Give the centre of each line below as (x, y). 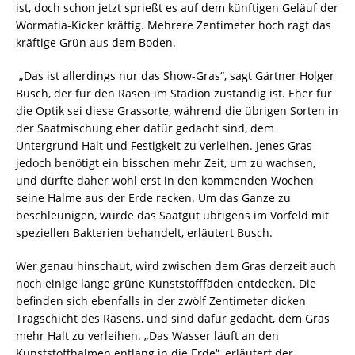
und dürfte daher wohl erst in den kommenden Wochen (165, 180)
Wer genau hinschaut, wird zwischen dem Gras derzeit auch (176, 266)
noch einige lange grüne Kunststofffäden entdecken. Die (166, 283)
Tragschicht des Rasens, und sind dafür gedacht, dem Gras (173, 318)
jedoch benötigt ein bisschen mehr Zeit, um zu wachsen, (166, 163)
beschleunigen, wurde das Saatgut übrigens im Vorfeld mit (172, 215)
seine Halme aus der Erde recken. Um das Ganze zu (153, 198)
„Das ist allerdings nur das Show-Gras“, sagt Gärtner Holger (175, 76)
